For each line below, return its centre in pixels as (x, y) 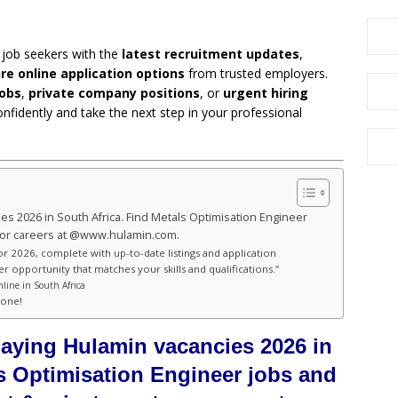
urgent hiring (266, 93)
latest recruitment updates (211, 54)
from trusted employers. (256, 74)
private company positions (114, 93)
